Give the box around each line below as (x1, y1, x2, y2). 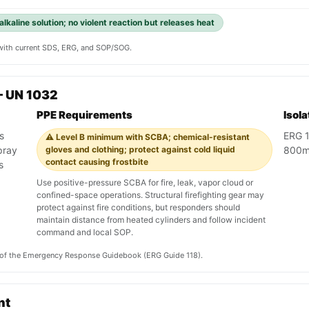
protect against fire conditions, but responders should (37, 202, 240, 213)
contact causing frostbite (46, 157, 148, 168)
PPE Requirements (37, 108, 132, 122)
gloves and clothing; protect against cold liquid (46, 144, 235, 155)
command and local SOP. (37, 227, 133, 238)
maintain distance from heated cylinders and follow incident (37, 215, 266, 226)
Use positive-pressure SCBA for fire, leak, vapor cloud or (37, 177, 253, 188)
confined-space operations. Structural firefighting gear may (37, 190, 264, 201)
